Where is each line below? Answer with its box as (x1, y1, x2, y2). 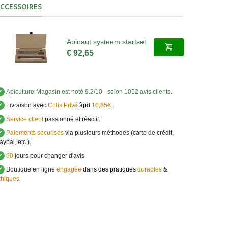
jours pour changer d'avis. (13, 152, 86, 159)
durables (137, 166, 162, 173)
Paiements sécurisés (4, 129, 64, 136)
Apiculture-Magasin (6, 88, 60, 95)
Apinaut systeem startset (66, 37, 146, 46)
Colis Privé (46, 102, 79, 109)
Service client (4, 116, 43, 123)
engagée (54, 166, 83, 173)
